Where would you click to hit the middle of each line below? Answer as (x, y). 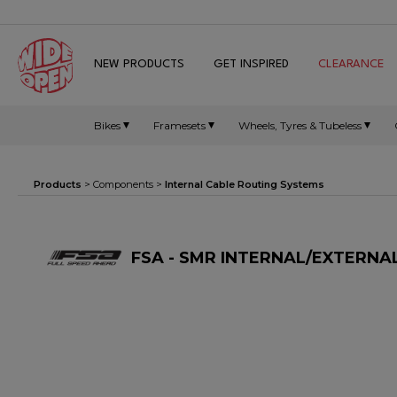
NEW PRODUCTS (139, 64)
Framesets (179, 125)
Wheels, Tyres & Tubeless (300, 125)
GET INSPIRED (251, 64)
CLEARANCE (351, 64)
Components (123, 184)
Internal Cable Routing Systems (245, 184)
